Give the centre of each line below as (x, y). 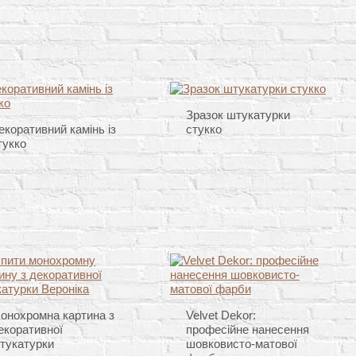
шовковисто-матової (241, 344)
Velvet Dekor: (221, 315)
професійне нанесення (247, 330)
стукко (203, 130)
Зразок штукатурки (238, 115)
